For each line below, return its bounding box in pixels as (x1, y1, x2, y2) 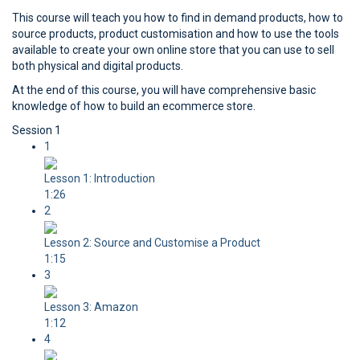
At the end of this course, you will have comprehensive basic (12, 84, 316, 96)
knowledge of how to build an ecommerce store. (12, 100, 256, 112)
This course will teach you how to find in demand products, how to (12, 11, 343, 24)
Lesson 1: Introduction (44, 172, 155, 185)
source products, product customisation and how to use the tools (12, 27, 339, 40)
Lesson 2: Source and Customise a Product (44, 236, 260, 249)
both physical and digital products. (12, 59, 183, 72)
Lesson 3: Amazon (44, 301, 138, 313)
